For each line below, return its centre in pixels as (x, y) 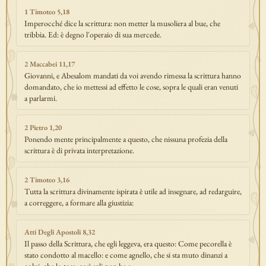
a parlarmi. (40, 98)
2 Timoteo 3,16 (47, 180)
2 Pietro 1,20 (43, 127)
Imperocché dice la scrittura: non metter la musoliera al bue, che (122, 23)
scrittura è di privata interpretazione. (79, 150)
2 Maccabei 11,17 (49, 64)
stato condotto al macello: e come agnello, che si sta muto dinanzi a (126, 255)
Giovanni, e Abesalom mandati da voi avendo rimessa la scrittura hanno (132, 75)
